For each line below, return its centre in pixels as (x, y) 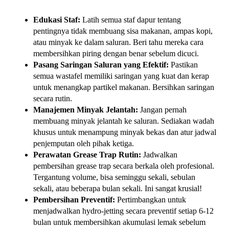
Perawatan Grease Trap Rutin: (87, 155)
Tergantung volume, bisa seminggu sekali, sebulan (114, 177)
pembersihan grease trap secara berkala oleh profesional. (124, 166)
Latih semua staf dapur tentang (131, 20)
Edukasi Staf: (57, 20)
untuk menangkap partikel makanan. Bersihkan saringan (124, 87)
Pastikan (183, 65)
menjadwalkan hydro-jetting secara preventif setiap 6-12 (123, 211)
